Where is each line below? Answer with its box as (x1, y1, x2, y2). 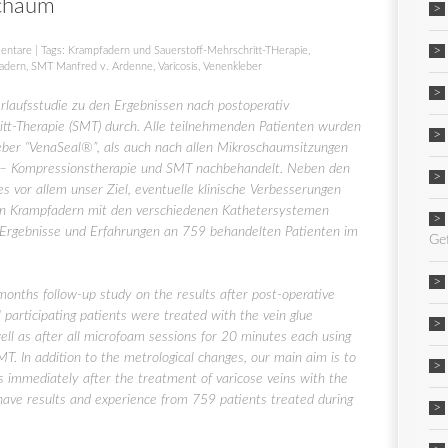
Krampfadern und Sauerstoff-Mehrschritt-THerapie (68, 45, 308, 57)
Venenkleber (203, 61, 262, 73)
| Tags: (32, 45, 68, 57)
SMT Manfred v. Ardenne (31, 61, 153, 73)
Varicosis (158, 61, 198, 73)
